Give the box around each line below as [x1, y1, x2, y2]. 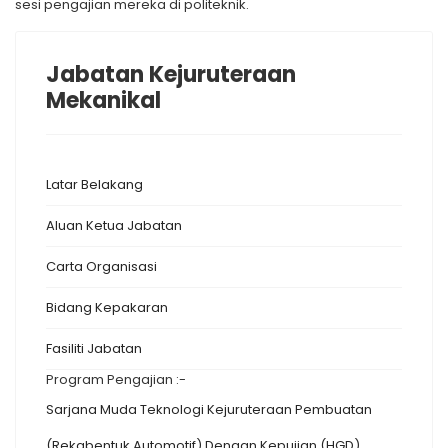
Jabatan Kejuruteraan [46, 58, 296, 90]
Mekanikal [46, 84, 161, 116]
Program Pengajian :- [46, 369, 186, 389]
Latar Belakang [46, 174, 143, 194]
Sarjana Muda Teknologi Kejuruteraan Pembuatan [46, 399, 372, 419]
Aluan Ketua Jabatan [46, 215, 182, 235]
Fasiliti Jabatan [46, 338, 142, 358]
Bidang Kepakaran [46, 297, 168, 317]
